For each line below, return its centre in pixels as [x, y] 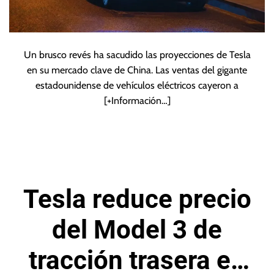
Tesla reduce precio [137, 199]
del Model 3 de [137, 230]
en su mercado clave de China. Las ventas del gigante [137, 70]
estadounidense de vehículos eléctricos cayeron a [137, 86]
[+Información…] [137, 101]
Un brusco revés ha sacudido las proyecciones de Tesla [137, 55]
